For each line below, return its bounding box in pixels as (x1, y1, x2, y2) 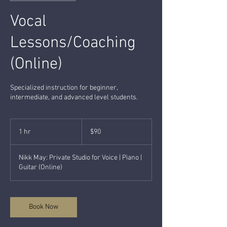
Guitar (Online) (19, 163, 62, 172)
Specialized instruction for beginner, (10, 83, 118, 92)
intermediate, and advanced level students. (10, 93, 138, 102)
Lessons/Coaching (10, 33, 136, 53)
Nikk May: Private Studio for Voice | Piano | (19, 153, 142, 162)
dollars (82, 130, 97, 136)
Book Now (29, 202, 58, 211)
